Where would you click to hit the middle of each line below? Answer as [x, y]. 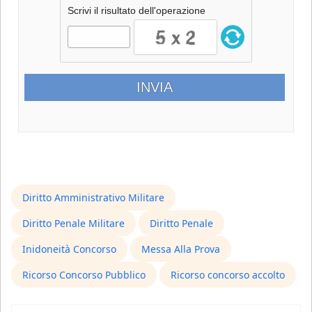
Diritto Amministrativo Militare [93, 198]
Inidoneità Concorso [69, 249]
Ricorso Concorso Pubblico [84, 275]
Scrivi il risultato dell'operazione [136, 10]
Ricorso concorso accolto [228, 275]
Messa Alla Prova [181, 249]
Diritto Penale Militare [73, 224]
